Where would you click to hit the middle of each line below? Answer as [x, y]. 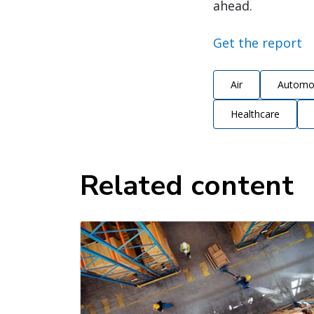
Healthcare [255, 114]
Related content [187, 186]
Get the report [258, 43]
